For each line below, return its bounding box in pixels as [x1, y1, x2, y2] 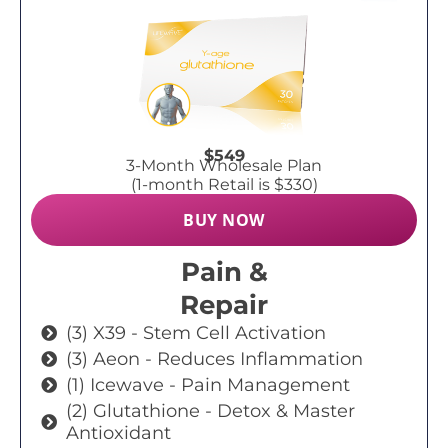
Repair [180, 288, 268, 321]
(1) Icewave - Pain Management [66, 373, 350, 396]
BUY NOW [183, 208, 265, 231]
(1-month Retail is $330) [130, 174, 318, 194]
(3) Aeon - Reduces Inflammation [66, 347, 363, 370]
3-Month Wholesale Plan [126, 155, 322, 175]
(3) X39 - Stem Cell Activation [66, 321, 326, 344]
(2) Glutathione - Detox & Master [66, 399, 355, 422]
